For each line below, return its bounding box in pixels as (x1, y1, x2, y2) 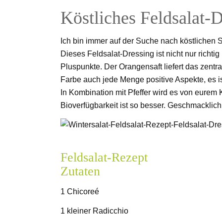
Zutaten (60, 164, 100, 179)
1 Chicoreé (60, 187, 99, 196)
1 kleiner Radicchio (60, 207, 128, 216)
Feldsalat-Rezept (60, 150, 148, 165)
